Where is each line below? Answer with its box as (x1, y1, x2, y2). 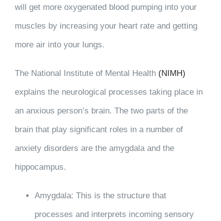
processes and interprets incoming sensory (34, 209, 194, 219)
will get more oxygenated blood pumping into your (14, 2, 197, 12)
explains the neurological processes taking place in (14, 87, 203, 97)
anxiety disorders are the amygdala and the (14, 143, 174, 153)
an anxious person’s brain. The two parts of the (14, 106, 188, 115)
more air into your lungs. (14, 39, 105, 49)
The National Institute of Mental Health (14, 68, 158, 78)
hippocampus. (14, 162, 66, 172)
